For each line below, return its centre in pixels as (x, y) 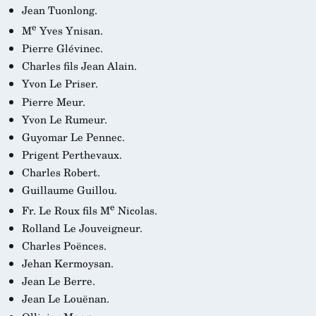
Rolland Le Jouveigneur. (82, 228)
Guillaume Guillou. (69, 189)
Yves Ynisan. (69, 31)
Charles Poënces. (64, 246)
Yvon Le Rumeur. (64, 119)
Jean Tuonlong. (59, 10)
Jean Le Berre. (58, 281)
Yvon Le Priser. (60, 84)
